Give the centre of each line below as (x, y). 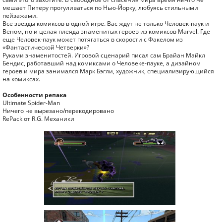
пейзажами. (20, 16)
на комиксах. (21, 79)
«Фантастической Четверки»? (46, 47)
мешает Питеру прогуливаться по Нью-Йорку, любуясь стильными (100, 8)
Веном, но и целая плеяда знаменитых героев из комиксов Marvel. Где (106, 31)
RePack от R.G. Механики (38, 119)
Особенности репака (34, 95)
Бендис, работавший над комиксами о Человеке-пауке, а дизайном (102, 63)
